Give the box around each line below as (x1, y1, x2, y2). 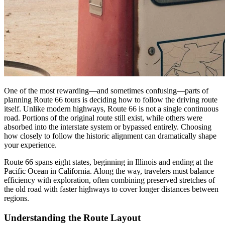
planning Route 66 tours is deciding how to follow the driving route (4, 95, 217, 104)
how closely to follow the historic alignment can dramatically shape (4, 132, 216, 141)
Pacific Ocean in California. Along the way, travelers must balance (4, 167, 214, 176)
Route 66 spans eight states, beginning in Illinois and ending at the (4, 158, 213, 167)
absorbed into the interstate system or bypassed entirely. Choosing (4, 123, 211, 132)
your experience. (4, 141, 57, 150)
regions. (4, 194, 29, 203)
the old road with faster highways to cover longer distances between (4, 185, 218, 194)
